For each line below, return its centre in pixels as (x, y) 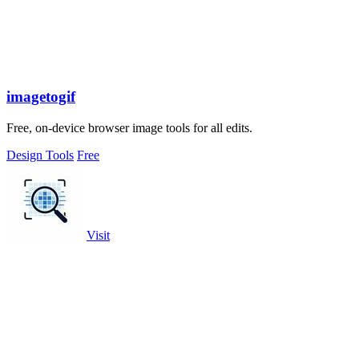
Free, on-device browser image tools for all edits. (129, 127)
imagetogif (41, 96)
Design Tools (40, 155)
